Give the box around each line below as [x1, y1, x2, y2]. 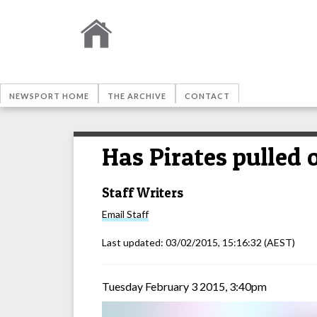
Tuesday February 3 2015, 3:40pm [102, 279, 267, 294]
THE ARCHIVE [108, 91, 166, 100]
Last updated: [102, 236, 166, 249]
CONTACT [185, 91, 230, 100]
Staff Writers [102, 184, 183, 201]
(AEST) [262, 236, 295, 249]
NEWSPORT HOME [9, 91, 89, 100]
